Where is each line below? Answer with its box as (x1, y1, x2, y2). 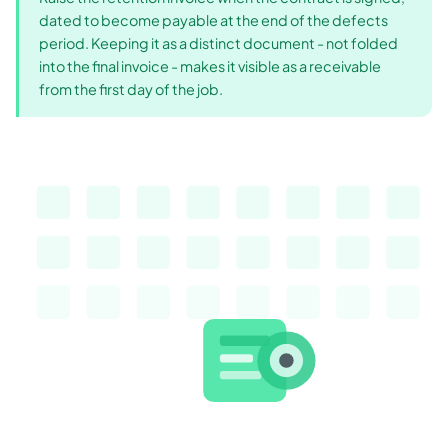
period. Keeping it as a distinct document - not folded (39, 34, 398, 53)
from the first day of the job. (39, 80, 223, 99)
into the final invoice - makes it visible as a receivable (39, 57, 381, 76)
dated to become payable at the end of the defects (39, 11, 388, 30)
